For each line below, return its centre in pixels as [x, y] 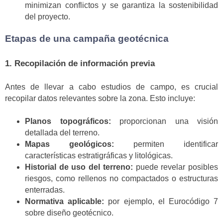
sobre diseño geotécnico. [69, 213]
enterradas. [45, 190]
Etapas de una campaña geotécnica [87, 38]
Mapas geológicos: [69, 144]
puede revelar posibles [175, 167]
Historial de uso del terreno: [79, 167]
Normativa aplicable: [65, 201]
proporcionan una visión [164, 121]
